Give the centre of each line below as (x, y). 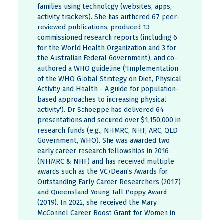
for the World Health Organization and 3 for (107, 48)
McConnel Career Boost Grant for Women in (106, 213)
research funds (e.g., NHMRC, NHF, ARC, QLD (108, 131)
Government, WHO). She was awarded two (104, 141)
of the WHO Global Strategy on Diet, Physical (109, 79)
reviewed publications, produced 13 (94, 27)
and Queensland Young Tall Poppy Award (102, 192)
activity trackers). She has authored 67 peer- (109, 17)
